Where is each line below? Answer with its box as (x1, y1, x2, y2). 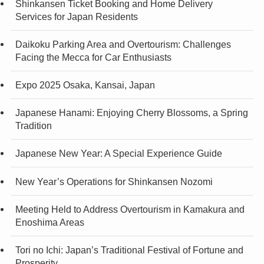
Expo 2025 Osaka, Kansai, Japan (15, 80, 155, 91)
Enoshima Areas (15, 216, 84, 227)
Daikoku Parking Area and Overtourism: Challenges (15, 38, 231, 49)
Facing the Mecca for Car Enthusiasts (15, 51, 171, 62)
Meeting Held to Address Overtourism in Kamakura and (15, 203, 245, 214)
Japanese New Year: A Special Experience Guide (15, 148, 222, 159)
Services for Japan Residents (15, 11, 138, 22)
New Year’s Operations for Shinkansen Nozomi (15, 176, 213, 187)
